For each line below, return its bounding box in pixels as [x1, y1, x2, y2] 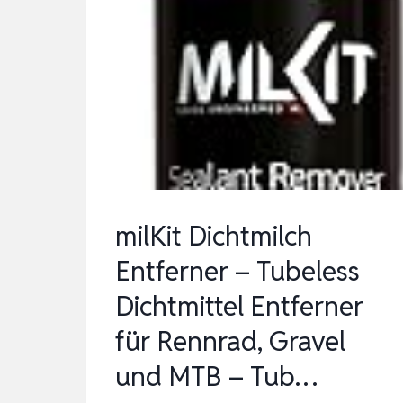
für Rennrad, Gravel [115, 324, 345, 360]
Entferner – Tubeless [115, 254, 360, 290]
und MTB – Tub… [115, 359, 318, 395]
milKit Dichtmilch [115, 219, 312, 255]
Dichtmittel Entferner [115, 289, 363, 325]
